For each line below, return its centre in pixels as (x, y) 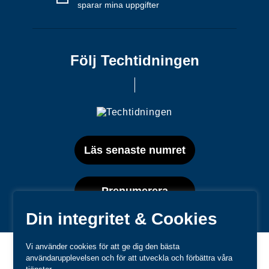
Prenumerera (134, 191)
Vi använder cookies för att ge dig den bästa (103, 246)
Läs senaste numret (134, 150)
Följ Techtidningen (134, 60)
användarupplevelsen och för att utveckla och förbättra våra (129, 258)
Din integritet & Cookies (122, 219)
